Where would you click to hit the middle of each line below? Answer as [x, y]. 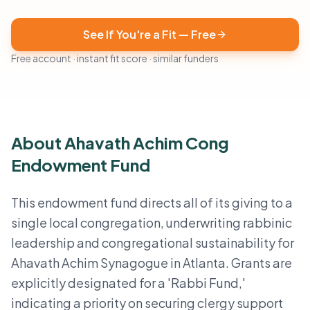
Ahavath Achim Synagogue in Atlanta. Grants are [152, 263]
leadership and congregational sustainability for [153, 243]
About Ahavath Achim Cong [120, 143]
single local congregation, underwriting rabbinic [152, 222]
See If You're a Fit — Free [149, 34]
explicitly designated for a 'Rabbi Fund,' [128, 283]
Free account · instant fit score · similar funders [115, 58]
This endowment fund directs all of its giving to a [152, 202]
